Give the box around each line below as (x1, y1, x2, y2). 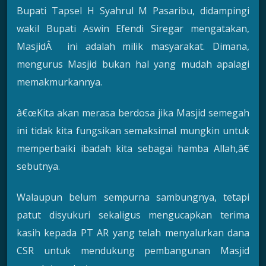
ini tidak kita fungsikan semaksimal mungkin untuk (17, 124, 249, 138)
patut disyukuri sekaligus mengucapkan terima (17, 208, 249, 222)
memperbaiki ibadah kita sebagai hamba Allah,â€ (17, 142, 249, 156)
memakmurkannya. (17, 75, 102, 88)
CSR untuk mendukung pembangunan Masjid (17, 244, 249, 258)
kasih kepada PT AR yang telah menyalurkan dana (17, 226, 249, 240)
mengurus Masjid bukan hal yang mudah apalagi (17, 57, 249, 71)
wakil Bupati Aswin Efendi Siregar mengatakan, (17, 21, 249, 35)
